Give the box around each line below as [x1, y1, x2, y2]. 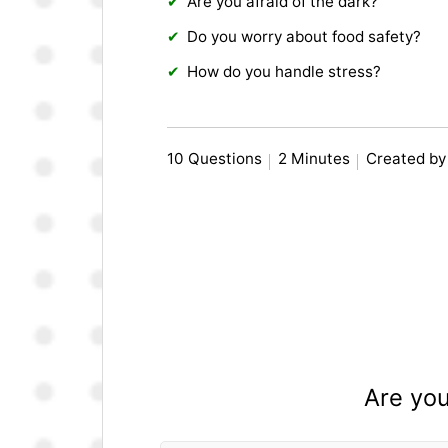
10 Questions [167, 149, 263, 169]
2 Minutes [278, 149, 351, 169]
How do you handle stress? [187, 62, 382, 82]
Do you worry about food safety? [187, 27, 422, 47]
